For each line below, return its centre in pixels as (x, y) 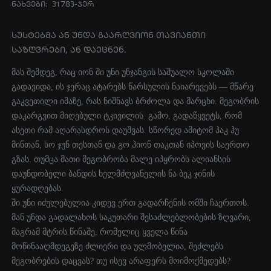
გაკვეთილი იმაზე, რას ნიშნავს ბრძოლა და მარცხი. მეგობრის (135, 101)
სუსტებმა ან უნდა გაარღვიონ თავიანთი (109, 35)
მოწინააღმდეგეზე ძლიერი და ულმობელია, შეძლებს (118, 247)
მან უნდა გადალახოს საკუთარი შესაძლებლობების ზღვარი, (132, 217)
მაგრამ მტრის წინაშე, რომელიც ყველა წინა (100, 232)
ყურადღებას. (38, 188)
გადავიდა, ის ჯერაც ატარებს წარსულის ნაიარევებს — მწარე (133, 87)
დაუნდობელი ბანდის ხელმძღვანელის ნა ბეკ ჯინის (113, 174)
